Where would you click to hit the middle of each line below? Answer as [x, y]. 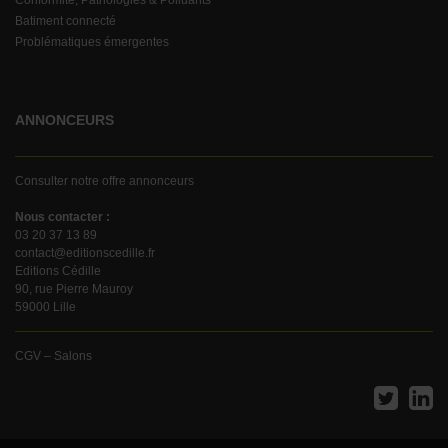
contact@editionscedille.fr [85, 253]
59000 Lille [45, 307]
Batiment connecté [65, 21]
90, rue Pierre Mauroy [74, 289]
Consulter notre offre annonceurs [104, 181]
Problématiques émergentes [92, 42]
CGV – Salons [53, 356]
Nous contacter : [62, 217]
